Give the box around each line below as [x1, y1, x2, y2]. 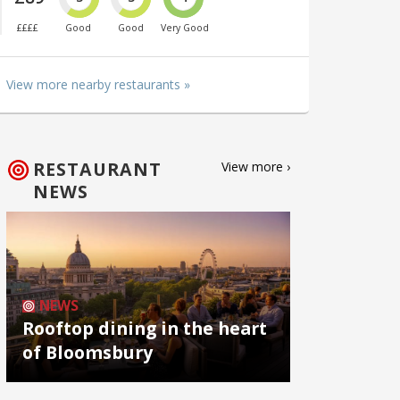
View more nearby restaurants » [6, 76, 190, 94]
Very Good [161, 21, 209, 35]
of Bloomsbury [22, 339, 153, 364]
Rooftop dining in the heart [22, 315, 267, 340]
